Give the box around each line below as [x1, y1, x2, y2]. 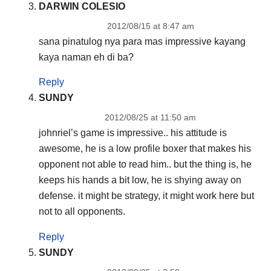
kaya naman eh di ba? [38, 51, 134, 62]
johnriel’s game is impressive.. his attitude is [38, 128, 227, 139]
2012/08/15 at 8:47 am [106, 21, 194, 31]
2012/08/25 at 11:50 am [105, 113, 197, 123]
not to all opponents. [38, 206, 125, 217]
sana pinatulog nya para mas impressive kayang [38, 36, 246, 47]
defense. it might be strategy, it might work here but [38, 191, 254, 201]
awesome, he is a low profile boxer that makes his [38, 143, 251, 154]
